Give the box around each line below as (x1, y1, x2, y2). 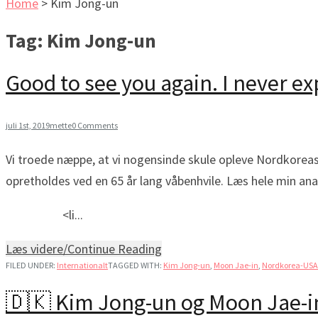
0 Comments (72, 119, 118, 131)
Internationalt (57, 259, 108, 270)
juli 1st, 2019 (6, 119, 50, 131)
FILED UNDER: (6, 259, 57, 270)
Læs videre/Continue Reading (6, 240, 162, 257)
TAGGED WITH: (108, 259, 163, 270)
